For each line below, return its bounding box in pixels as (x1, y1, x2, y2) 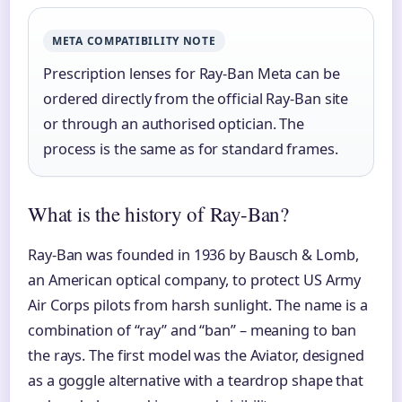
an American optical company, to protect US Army (28, 270, 362, 290)
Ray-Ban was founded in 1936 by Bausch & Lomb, (28, 245, 359, 265)
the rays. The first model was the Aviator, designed (28, 345, 364, 365)
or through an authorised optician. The (43, 113, 305, 134)
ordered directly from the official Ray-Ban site (43, 88, 349, 109)
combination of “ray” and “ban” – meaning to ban (28, 320, 357, 340)
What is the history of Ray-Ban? (28, 199, 289, 227)
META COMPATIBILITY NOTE (52, 32, 216, 48)
